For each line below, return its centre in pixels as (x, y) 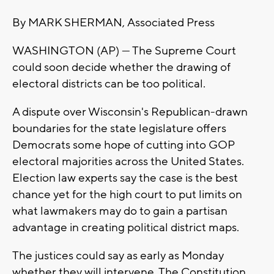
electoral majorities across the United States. (128, 162)
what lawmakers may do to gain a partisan (120, 211)
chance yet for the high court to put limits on (127, 195)
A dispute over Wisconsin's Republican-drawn (130, 112)
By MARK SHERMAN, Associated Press (113, 23)
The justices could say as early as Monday (118, 256)
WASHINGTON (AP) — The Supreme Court (124, 51)
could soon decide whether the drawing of (121, 68)
